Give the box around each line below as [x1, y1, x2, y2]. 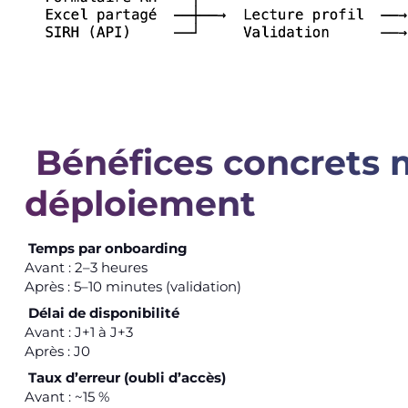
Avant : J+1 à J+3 [24, 322, 133, 341]
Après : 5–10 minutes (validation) [24, 277, 241, 295]
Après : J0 [24, 342, 90, 360]
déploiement [24, 181, 256, 225]
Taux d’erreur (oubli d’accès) [28, 368, 227, 386]
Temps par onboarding [28, 239, 189, 257]
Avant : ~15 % [24, 387, 109, 405]
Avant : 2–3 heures [24, 258, 148, 276]
